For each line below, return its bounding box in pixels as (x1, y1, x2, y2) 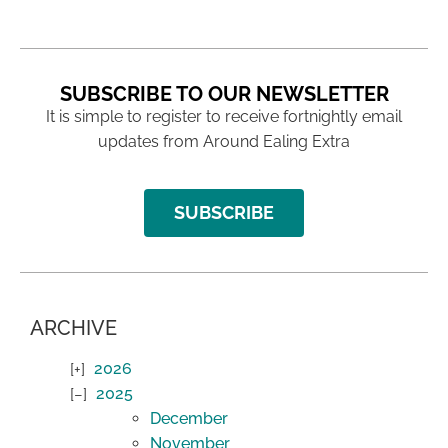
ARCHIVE (30, 315, 117, 340)
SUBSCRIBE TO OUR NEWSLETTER (59, 82, 389, 107)
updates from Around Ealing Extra (98, 132, 350, 152)
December (150, 408, 228, 428)
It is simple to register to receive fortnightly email (46, 107, 402, 127)
